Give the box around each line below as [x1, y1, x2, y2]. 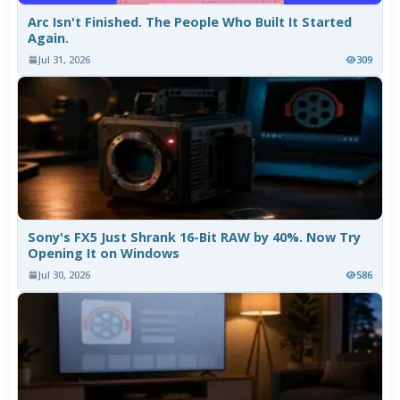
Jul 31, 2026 [38, 53, 91, 67]
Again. [28, 29, 70, 46]
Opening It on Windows [28, 245, 180, 262]
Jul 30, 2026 [38, 268, 91, 282]
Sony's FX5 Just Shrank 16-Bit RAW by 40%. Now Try [28, 229, 362, 246]
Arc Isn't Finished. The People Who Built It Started [28, 12, 353, 30]
